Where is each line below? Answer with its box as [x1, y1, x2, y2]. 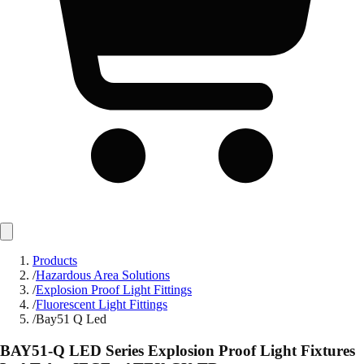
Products [32, 253, 77, 267]
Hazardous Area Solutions [36, 268, 170, 282]
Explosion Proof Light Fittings [36, 283, 192, 297]
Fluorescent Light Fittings [36, 297, 167, 311]
